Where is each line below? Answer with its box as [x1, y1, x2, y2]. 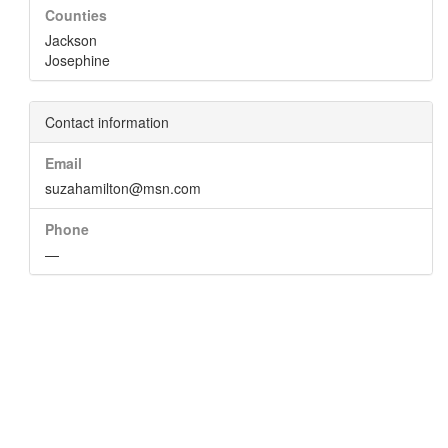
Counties [45, 5, 107, 25]
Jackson [45, 30, 97, 50]
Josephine [45, 50, 110, 70]
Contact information [45, 112, 169, 132]
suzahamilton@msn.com [45, 178, 201, 198]
